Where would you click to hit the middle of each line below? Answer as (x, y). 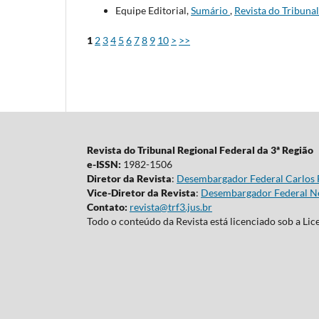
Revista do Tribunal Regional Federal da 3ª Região (200, 150)
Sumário (210, 10)
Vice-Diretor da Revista (141, 192)
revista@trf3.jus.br (171, 206)
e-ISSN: (104, 164)
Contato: (107, 206)
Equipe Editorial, (153, 10)
